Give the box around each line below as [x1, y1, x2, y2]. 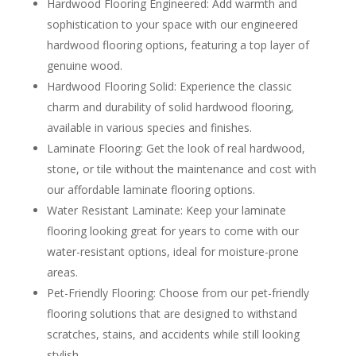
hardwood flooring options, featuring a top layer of [46, 37, 309, 53]
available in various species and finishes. [46, 120, 252, 136]
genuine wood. [46, 58, 122, 74]
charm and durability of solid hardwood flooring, [46, 99, 294, 115]
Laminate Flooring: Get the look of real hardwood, [46, 141, 305, 157]
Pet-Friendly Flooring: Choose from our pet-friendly [46, 285, 309, 301]
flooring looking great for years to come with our [46, 223, 299, 239]
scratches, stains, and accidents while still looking [46, 327, 300, 342]
